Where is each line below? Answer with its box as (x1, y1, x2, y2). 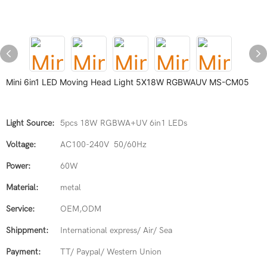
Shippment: (6, 225, 48, 235)
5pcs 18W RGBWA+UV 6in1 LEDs (60, 118, 187, 128)
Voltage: (6, 139, 36, 150)
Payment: (6, 247, 41, 257)
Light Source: (6, 118, 54, 128)
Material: (6, 182, 38, 193)
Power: (6, 161, 30, 171)
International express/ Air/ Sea (60, 225, 172, 235)
